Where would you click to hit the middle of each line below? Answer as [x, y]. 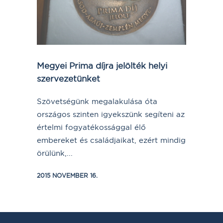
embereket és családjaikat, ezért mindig [111, 140]
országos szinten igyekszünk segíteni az [111, 114]
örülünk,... [55, 153]
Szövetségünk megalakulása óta [97, 101]
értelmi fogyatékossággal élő [91, 127]
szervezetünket [68, 78]
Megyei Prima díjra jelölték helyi [102, 65]
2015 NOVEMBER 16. [67, 175]
